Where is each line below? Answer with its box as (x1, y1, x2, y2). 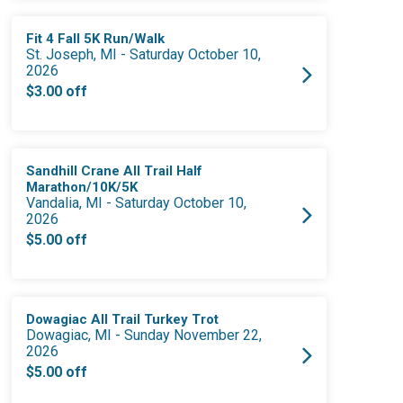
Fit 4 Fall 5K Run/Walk (26, 31, 166, 48)
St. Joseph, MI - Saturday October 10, (26, 46, 262, 64)
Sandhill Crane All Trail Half (26, 163, 203, 180)
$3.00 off (26, 83, 88, 101)
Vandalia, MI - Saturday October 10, (26, 194, 247, 212)
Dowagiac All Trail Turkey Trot (26, 311, 219, 328)
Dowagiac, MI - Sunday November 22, (26, 327, 263, 345)
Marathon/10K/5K (26, 179, 139, 196)
